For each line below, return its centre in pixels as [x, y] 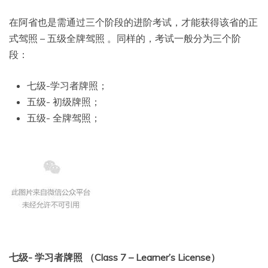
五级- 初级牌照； [64, 102]
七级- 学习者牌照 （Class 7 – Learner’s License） [115, 258]
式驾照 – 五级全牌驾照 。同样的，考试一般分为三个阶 [125, 39]
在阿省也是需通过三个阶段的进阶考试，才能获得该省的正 [133, 22]
